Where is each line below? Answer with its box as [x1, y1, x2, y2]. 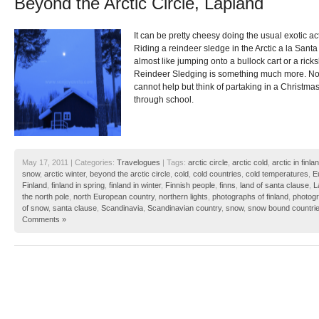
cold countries [193, 169, 241, 179]
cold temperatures [246, 169, 308, 179]
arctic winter [44, 169, 85, 179]
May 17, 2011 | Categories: [22, 158, 117, 167]
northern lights [159, 192, 208, 202]
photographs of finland [212, 192, 288, 202]
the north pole [22, 192, 69, 202]
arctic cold [232, 158, 268, 167]
